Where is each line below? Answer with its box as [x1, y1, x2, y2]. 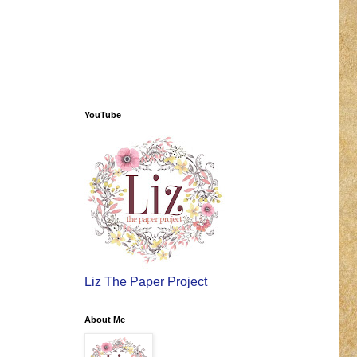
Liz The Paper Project [84, 275, 207, 289]
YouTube [84, 110, 121, 120]
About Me [84, 315, 125, 325]
